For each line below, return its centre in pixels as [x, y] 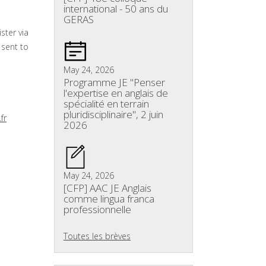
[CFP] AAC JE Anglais [107, 188]
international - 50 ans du [116, 9]
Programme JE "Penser [114, 82]
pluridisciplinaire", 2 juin [113, 114]
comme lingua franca [109, 199]
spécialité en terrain [106, 104]
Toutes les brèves [97, 236]
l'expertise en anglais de [116, 93]
